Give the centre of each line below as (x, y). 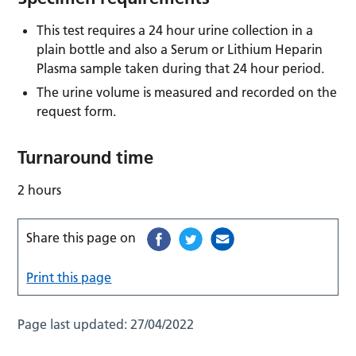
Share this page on (81, 237)
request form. (77, 111)
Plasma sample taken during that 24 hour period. (181, 68)
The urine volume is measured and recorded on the (187, 92)
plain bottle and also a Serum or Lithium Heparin (180, 49)
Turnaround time (86, 157)
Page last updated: (74, 324)
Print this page (69, 277)
